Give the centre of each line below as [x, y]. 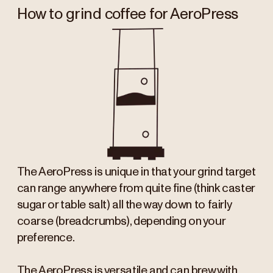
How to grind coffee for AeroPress [127, 14]
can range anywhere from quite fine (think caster [136, 189]
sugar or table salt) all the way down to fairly [124, 205]
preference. [46, 238]
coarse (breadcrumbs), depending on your [121, 222]
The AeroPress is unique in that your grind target [136, 172]
